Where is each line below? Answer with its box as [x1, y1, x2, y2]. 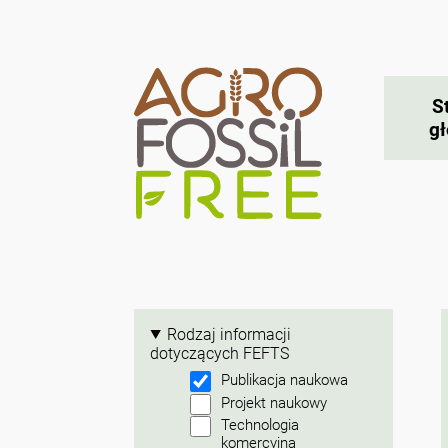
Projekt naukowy [221, 393, 328, 412]
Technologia [221, 416, 300, 435]
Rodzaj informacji [167, 324, 292, 344]
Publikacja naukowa [221, 370, 349, 389]
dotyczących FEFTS [150, 343, 290, 363]
